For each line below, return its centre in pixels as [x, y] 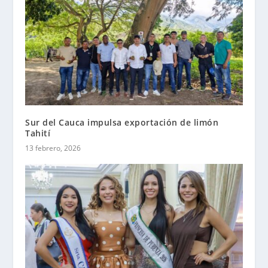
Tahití [38, 133]
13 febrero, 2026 [53, 148]
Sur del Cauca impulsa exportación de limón [122, 122]
